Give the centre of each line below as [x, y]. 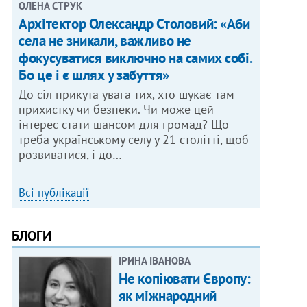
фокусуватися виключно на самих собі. [135, 58]
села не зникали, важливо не [105, 41]
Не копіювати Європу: [184, 279]
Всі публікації [54, 193]
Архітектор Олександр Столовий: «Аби [134, 24]
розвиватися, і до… [71, 155]
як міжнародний [167, 296]
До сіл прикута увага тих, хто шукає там [127, 95]
